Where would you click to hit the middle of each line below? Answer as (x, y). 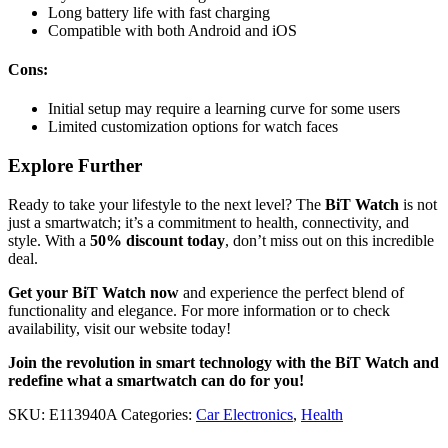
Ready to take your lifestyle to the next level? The (166, 204)
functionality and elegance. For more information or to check (199, 310)
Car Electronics (244, 414)
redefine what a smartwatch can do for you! (156, 380)
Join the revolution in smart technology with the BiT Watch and (223, 362)
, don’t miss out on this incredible (329, 240)
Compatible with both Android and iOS (172, 30)
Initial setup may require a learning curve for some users (224, 109)
